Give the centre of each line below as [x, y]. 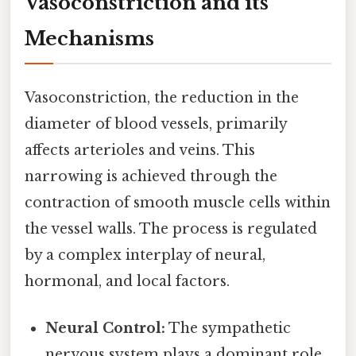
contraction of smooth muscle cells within [178, 202]
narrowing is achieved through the [151, 176]
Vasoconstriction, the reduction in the [162, 97]
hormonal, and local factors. [127, 281]
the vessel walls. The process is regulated [171, 228]
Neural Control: [106, 329]
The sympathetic [228, 329]
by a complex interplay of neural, [145, 255]
